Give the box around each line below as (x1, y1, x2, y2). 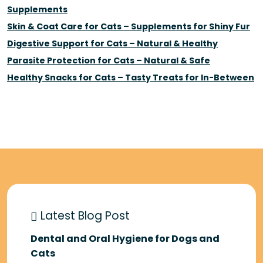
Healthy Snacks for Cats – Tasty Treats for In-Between (7, 72, 254, 84)
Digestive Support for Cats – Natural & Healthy (7, 38, 218, 50)
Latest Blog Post (38, 208, 130, 224)
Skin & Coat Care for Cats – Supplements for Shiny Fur (7, 21, 250, 33)
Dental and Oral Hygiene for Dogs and (31, 232, 220, 246)
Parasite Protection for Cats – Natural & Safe (7, 55, 210, 67)
